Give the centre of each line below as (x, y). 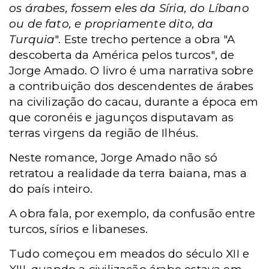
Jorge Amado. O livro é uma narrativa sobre (131, 71)
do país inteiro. (51, 189)
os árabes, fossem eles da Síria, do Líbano (129, 8)
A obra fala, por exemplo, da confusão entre (132, 213)
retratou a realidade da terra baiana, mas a (128, 173)
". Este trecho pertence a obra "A (145, 39)
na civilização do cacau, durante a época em (134, 102)
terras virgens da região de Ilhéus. (104, 133)
